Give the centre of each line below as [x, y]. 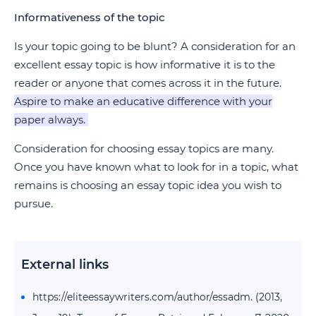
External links [65, 265]
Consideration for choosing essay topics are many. [144, 148]
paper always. [51, 120]
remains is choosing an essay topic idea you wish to [148, 185]
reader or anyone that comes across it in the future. [148, 83]
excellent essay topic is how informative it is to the [145, 65]
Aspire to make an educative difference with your [143, 101]
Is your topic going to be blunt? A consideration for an [155, 46]
